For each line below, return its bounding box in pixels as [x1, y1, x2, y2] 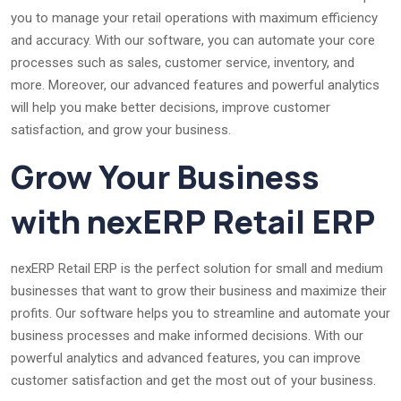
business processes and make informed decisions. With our [11, 327, 363, 344]
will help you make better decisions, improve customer [11, 98, 330, 115]
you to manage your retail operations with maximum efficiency [11, 9, 378, 26]
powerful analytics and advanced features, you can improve [11, 349, 361, 366]
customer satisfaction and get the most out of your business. [11, 371, 376, 388]
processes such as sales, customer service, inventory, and [11, 54, 354, 71]
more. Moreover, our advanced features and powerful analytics [11, 76, 380, 93]
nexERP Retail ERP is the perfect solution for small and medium [11, 260, 383, 277]
